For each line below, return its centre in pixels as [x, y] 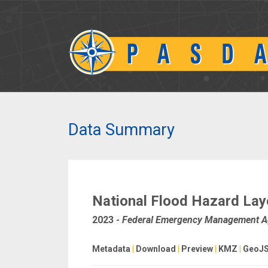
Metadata [111, 249]
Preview [197, 249]
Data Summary [121, 130]
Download [156, 249]
